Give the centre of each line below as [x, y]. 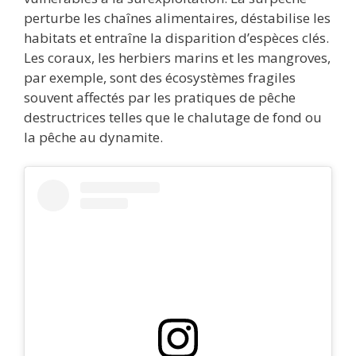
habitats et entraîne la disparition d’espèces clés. [176, 37]
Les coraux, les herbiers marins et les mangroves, [177, 57]
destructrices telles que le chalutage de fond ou [173, 117]
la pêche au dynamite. [93, 137]
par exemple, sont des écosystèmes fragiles [160, 77]
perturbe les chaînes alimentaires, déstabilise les [177, 17]
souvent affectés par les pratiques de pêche [160, 97]
